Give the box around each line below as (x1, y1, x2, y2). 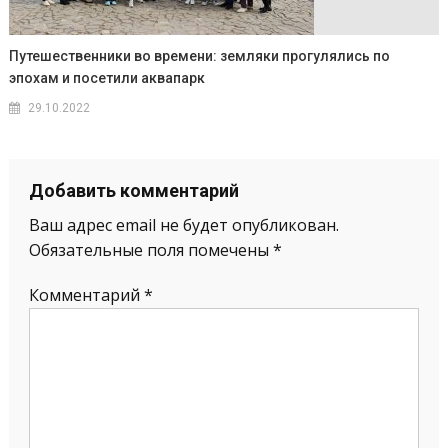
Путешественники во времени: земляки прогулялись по (9, 48, 391, 65)
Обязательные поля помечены (28, 239, 273, 262)
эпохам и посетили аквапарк (9, 70, 206, 87)
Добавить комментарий (28, 180, 239, 202)
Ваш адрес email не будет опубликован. (28, 214, 339, 237)
